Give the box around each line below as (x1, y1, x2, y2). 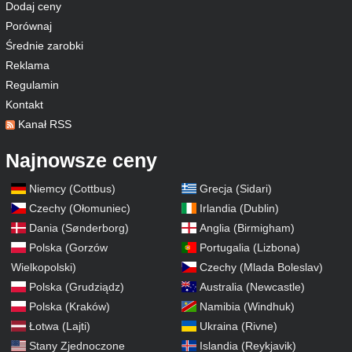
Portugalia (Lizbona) (199, 241, 300, 254)
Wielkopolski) (11, 261, 76, 273)
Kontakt (5, 98, 43, 111)
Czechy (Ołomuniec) (28, 202, 130, 214)
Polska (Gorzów (28, 241, 108, 254)
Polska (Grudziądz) (28, 280, 124, 293)
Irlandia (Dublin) (199, 202, 279, 214)
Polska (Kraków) (28, 300, 110, 313)
